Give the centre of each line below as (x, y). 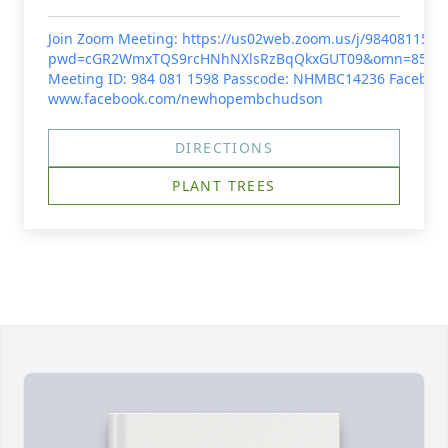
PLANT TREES (224, 185)
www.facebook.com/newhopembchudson (185, 98)
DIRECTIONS (224, 147)
